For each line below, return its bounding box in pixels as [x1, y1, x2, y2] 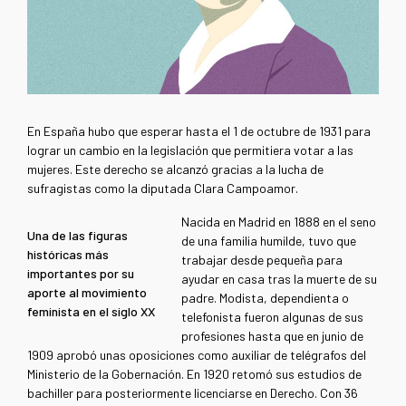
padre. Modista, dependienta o [181, 290, 350, 306]
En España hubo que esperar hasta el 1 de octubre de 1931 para [27, 123, 371, 140]
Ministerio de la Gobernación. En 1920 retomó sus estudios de [27, 366, 362, 382]
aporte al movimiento [27, 285, 147, 301]
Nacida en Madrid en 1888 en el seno [181, 214, 377, 230]
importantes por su [27, 266, 134, 282]
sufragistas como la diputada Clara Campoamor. [27, 180, 298, 197]
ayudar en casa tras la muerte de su [181, 271, 378, 287]
